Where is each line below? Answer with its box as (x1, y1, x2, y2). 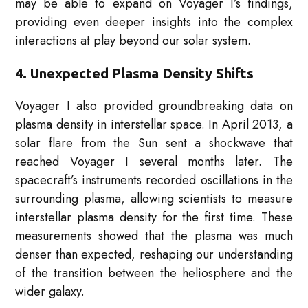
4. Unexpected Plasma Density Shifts (15, 65, 254, 82)
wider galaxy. (15, 283, 85, 301)
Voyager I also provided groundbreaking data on (15, 97, 293, 115)
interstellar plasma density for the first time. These (15, 208, 293, 227)
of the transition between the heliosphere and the (15, 264, 293, 283)
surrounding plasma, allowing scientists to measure (15, 190, 293, 208)
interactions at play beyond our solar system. (15, 32, 252, 50)
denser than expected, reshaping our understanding (15, 245, 293, 264)
